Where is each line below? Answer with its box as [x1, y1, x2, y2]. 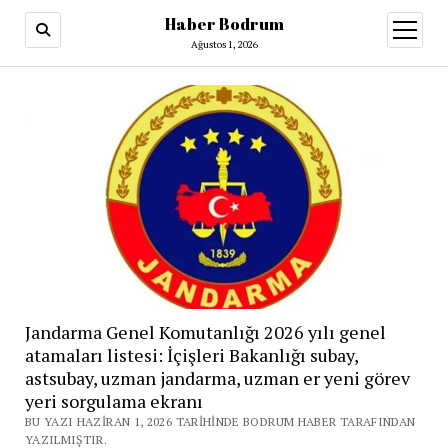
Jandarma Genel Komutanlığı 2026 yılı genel [24, 319, 386, 344]
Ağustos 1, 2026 [190, 38, 258, 51]
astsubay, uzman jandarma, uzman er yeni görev [24, 365, 410, 390]
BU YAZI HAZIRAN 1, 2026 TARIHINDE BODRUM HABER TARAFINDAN [24, 413, 416, 429]
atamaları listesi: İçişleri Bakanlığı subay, [24, 342, 358, 367]
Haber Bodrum [164, 13, 284, 35]
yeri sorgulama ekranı [24, 388, 203, 413]
